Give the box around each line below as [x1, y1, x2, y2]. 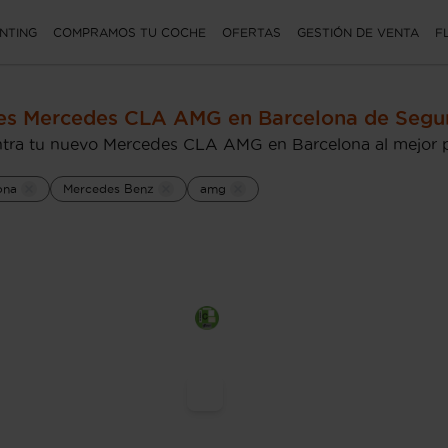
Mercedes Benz [63, 182, 154, 195]
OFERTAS [222, 25, 281, 39]
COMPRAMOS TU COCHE [53, 25, 206, 39]
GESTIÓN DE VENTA [297, 25, 419, 39]
